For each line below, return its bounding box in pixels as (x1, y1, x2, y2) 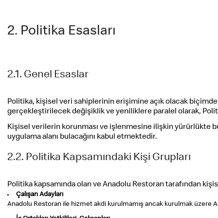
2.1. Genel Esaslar (7, 70, 89, 81)
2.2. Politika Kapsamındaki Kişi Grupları (7, 153, 191, 163)
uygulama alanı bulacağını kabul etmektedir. (7, 133, 157, 141)
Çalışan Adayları (16, 191, 63, 198)
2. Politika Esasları (7, 25, 116, 38)
